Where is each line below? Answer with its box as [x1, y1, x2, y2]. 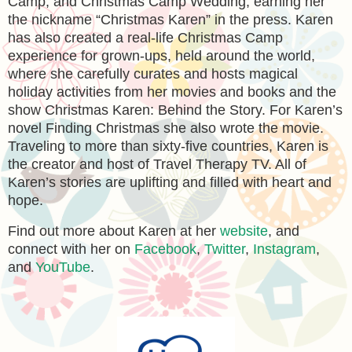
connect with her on [8, 240, 134, 257]
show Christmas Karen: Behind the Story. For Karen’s [8, 101, 343, 118]
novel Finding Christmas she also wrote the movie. [8, 119, 324, 136]
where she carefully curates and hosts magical [8, 65, 298, 82]
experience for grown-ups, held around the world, [8, 47, 315, 64]
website [220, 222, 268, 239]
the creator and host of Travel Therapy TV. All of [8, 156, 306, 172]
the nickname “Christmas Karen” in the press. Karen [8, 11, 333, 27]
